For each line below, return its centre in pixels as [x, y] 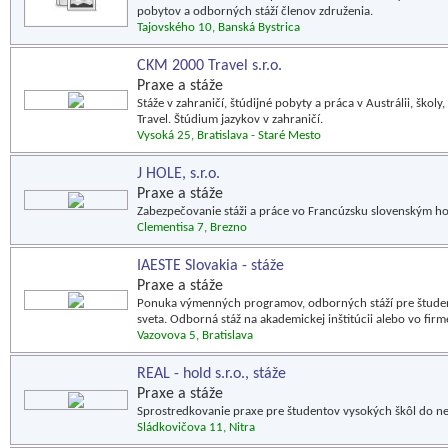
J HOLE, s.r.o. [178, 174]
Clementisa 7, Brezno [192, 227]
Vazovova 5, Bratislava [195, 335]
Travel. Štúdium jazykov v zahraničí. [230, 119]
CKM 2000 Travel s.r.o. [209, 66]
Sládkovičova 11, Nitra [196, 427]
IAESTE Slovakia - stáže [210, 266]
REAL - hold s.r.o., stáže [211, 374]
